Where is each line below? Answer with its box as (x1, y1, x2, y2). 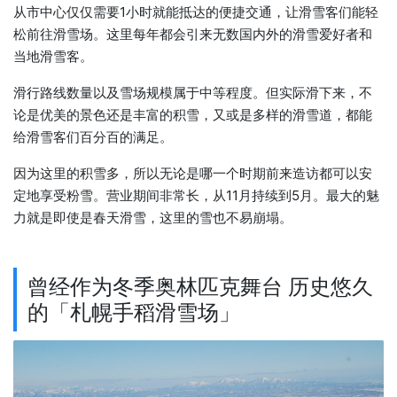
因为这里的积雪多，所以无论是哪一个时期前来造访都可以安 (13, 165, 372, 183)
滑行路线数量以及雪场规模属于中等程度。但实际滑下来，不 (13, 84, 372, 102)
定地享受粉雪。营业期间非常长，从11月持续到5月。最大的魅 (13, 187, 379, 205)
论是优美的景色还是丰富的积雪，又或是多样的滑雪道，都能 (13, 106, 372, 124)
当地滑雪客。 (13, 48, 93, 66)
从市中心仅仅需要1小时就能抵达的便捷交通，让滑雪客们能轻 (13, 4, 378, 21)
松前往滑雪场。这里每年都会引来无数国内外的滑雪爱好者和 (13, 26, 372, 43)
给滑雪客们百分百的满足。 (13, 128, 173, 146)
